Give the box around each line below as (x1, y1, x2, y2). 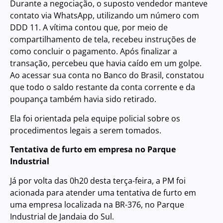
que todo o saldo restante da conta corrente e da (10, 82, 195, 93)
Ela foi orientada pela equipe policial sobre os (10, 112, 180, 124)
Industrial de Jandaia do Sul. (10, 211, 114, 222)
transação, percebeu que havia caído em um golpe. (10, 58, 202, 69)
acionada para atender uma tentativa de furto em (10, 187, 196, 198)
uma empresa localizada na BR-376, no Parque (10, 199, 184, 210)
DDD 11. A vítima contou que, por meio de (10, 22, 168, 33)
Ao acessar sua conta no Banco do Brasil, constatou (10, 70, 204, 81)
